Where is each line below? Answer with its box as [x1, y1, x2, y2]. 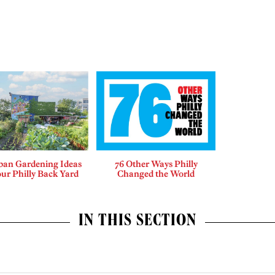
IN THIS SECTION [79, 214, 196, 231]
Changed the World [117, 168, 195, 180]
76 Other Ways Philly [114, 158, 198, 170]
